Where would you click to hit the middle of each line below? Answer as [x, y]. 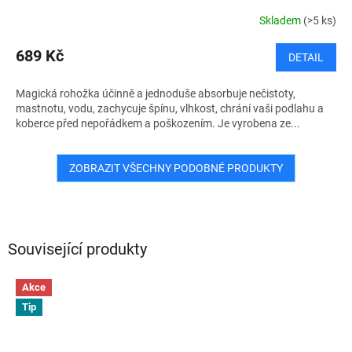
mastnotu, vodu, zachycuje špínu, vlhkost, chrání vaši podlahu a [170, 109]
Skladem [281, 20]
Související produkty [77, 249]
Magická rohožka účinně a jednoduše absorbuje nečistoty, [156, 94]
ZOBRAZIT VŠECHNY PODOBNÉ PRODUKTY [176, 169]
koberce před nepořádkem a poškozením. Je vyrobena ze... [158, 124]
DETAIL [306, 58]
